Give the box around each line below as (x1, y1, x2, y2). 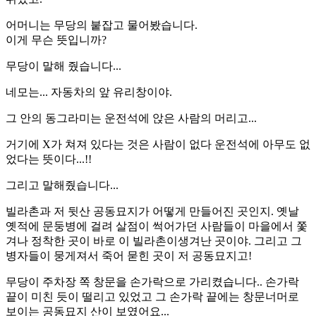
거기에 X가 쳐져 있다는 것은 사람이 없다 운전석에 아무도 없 (6, 138, 310, 150)
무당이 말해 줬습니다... (6, 59, 121, 72)
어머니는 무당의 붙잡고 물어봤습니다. (6, 18, 197, 31)
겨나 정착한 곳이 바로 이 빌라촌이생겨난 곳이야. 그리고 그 (6, 234, 302, 247)
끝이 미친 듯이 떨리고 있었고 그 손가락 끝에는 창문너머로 (6, 290, 299, 303)
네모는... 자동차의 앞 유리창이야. (6, 85, 172, 98)
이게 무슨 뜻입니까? (6, 33, 107, 46)
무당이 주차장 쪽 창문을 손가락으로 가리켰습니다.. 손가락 (6, 275, 299, 288)
